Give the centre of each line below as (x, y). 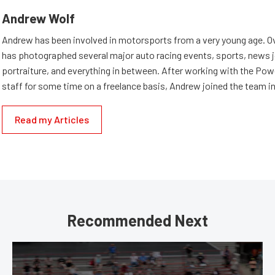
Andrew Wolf (38, 18)
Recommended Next (137, 220)
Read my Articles (52, 119)
